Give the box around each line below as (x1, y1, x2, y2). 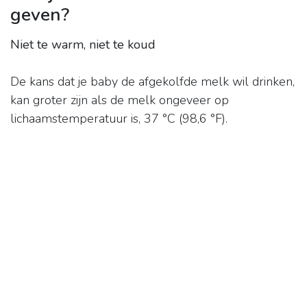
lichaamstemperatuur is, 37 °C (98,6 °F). (10, 110, 228, 127)
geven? (10, 2, 69, 27)
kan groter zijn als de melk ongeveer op (10, 92, 229, 109)
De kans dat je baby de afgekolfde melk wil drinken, (10, 73, 295, 90)
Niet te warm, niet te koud (10, 36, 156, 53)
